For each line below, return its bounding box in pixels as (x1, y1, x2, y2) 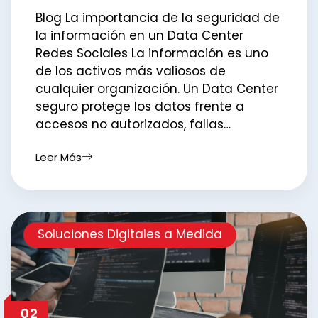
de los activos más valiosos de (35, 62, 226, 79)
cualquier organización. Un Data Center (35, 79, 278, 97)
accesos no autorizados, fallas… (35, 115, 231, 133)
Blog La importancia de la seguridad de (35, 9, 280, 26)
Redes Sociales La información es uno (35, 44, 268, 62)
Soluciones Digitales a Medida (38, 225, 222, 243)
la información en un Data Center (35, 26, 243, 44)
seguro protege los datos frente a (35, 97, 244, 115)
